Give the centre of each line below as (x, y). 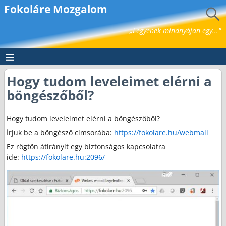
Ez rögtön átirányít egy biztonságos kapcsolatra (86, 146)
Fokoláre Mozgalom (55, 9)
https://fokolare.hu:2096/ (63, 157)
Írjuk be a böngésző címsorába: (61, 132)
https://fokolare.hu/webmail (161, 132)
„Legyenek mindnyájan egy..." (175, 31)
